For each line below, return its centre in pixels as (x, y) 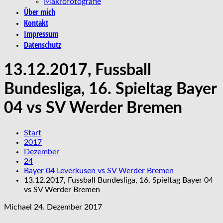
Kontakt (36, 23)
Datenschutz (43, 45)
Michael (18, 207)
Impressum (41, 34)
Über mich (40, 12)
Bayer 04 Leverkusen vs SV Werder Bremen (99, 170)
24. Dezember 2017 (68, 207)
